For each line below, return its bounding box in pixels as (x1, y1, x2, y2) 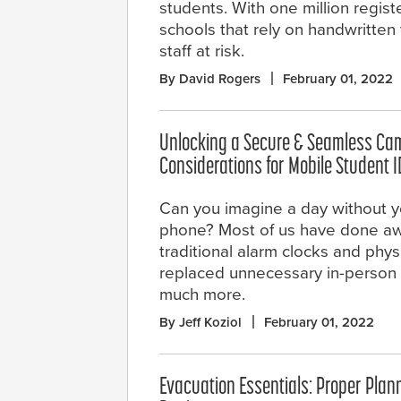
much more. (159, 284, 245, 304)
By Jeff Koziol (159, 313, 242, 330)
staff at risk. (159, 40, 244, 61)
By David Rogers (159, 70, 260, 87)
